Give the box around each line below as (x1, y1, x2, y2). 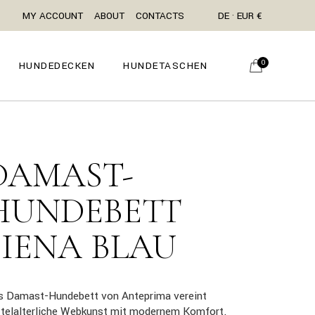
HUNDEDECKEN (18, 58, 95, 72)
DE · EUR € (218, 8, 262, 22)
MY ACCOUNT (22, 8, 83, 22)
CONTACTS (136, 8, 184, 22)
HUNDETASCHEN (123, 58, 207, 72)
